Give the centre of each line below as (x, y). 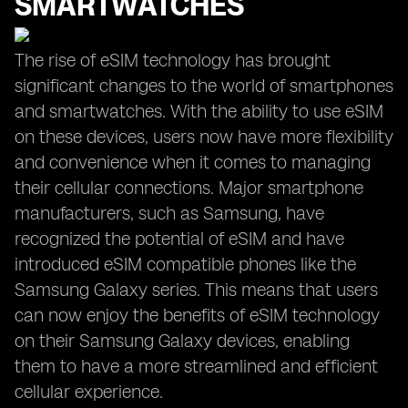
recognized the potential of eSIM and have (179, 239)
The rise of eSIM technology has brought (173, 60)
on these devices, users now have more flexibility (204, 137)
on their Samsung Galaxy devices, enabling (182, 341)
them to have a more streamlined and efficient (196, 366)
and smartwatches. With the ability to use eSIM (199, 111)
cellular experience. (89, 392)
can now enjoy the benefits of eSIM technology (197, 315)
